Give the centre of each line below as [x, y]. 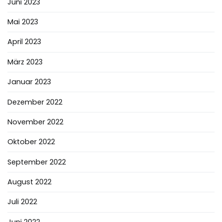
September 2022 [37, 162]
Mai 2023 [23, 22]
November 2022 [35, 122]
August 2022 [29, 182]
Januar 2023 [29, 82]
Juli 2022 [22, 202]
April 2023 [24, 42]
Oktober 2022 [31, 142]
